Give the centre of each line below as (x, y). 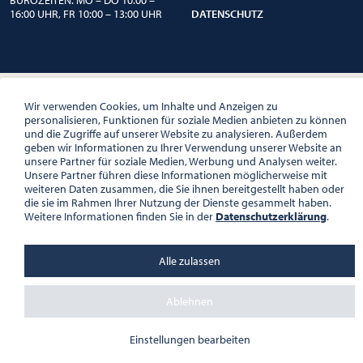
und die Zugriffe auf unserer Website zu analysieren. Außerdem (176, 134)
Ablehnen (190, 301)
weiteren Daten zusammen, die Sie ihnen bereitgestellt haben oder (184, 189)
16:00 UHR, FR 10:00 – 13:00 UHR (86, 13)
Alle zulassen (190, 261)
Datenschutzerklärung (271, 216)
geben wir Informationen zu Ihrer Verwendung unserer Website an (183, 147)
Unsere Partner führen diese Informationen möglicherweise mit (176, 175)
